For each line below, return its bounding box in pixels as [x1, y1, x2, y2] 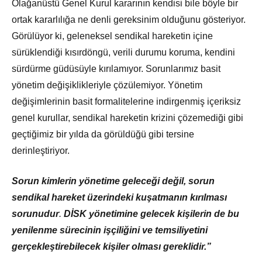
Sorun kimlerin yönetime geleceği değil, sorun [12, 176, 215, 187]
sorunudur [12, 209, 59, 219]
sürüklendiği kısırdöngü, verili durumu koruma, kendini [12, 47, 235, 58]
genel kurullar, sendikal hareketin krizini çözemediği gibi [12, 113, 243, 123]
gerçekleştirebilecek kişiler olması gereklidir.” [12, 242, 211, 252]
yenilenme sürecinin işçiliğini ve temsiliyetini [12, 225, 208, 236]
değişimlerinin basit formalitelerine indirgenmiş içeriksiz [12, 96, 241, 107]
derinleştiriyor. [12, 146, 70, 156]
